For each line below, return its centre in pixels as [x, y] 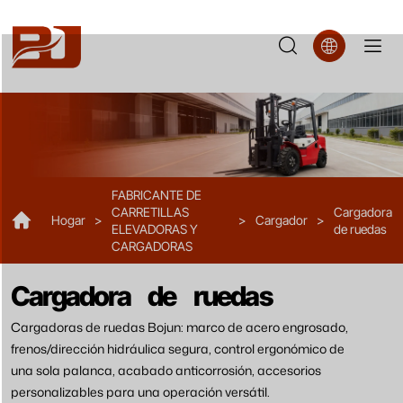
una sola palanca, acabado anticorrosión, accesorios [166, 369]
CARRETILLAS [150, 211]
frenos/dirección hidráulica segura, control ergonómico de [178, 348]
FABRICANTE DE [157, 194]
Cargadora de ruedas [141, 295]
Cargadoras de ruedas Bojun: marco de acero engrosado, [179, 326]
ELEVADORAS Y [155, 228]
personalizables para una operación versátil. [140, 391]
